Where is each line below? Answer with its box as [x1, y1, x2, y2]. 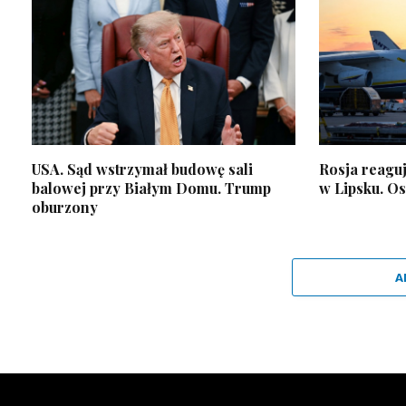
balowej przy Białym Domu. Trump [32, 178, 271, 198]
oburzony [32, 197, 98, 217]
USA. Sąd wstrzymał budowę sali [32, 159, 253, 179]
